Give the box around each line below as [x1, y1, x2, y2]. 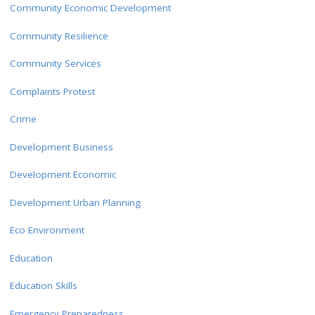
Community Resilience [9, 29, 108, 42]
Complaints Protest [9, 84, 95, 98]
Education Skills [9, 279, 77, 292]
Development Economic [9, 168, 116, 181]
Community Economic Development [9, 1, 171, 15]
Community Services [9, 57, 101, 70]
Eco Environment [9, 224, 84, 237]
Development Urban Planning [9, 195, 141, 209]
